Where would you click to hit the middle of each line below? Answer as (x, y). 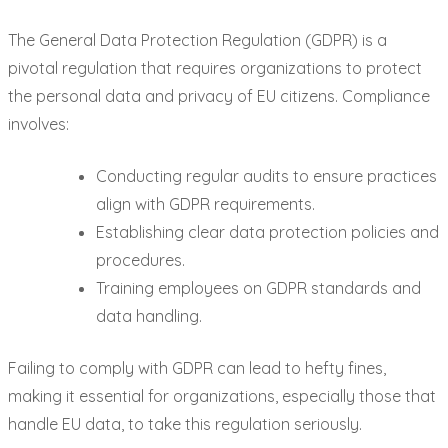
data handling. (149, 315)
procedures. (140, 259)
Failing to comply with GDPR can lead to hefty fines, (197, 367)
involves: (38, 123)
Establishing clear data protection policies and (267, 231)
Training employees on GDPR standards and (258, 287)
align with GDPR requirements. (205, 203)
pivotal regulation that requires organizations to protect (215, 67)
